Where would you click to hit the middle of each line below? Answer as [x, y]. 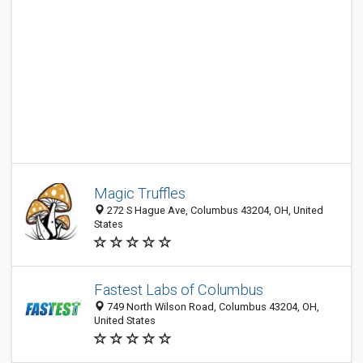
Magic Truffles [140, 193]
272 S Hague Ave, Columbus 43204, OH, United [214, 210]
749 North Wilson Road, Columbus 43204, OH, [212, 307]
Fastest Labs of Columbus [179, 290]
